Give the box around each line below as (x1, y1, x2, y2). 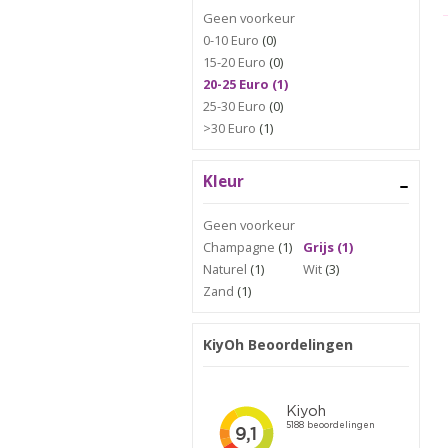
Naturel (203, 260, 247, 278)
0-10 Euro (203, 31, 259, 49)
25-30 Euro (203, 97, 266, 115)
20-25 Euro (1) (203, 75, 288, 93)
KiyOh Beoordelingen (203, 335, 353, 354)
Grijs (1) (303, 238, 353, 256)
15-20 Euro (203, 53, 266, 71)
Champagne (203, 238, 275, 256)
